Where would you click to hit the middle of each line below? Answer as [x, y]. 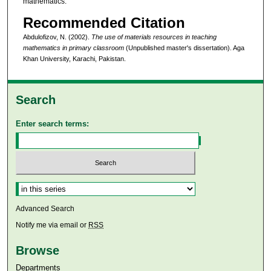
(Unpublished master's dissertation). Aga [184, 47]
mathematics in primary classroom [73, 47]
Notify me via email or [52, 225]
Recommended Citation [104, 22]
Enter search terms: [53, 124]
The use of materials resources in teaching [154, 37]
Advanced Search [45, 208]
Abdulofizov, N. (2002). [57, 37]
